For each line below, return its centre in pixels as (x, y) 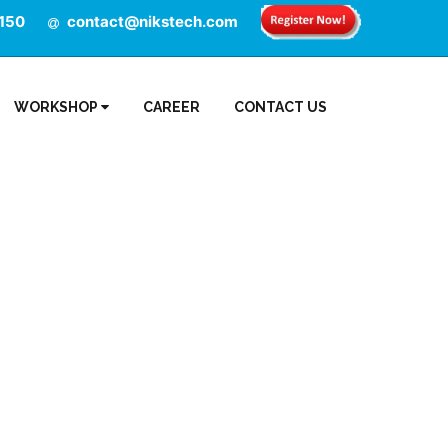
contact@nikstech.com (151, 21)
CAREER (171, 106)
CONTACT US (280, 106)
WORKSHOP (57, 106)
